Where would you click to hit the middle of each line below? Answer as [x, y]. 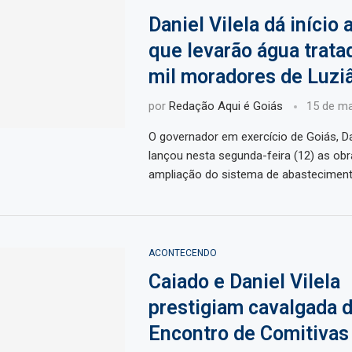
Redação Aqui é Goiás [225, 106]
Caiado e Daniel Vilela [244, 282]
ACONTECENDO [182, 253]
